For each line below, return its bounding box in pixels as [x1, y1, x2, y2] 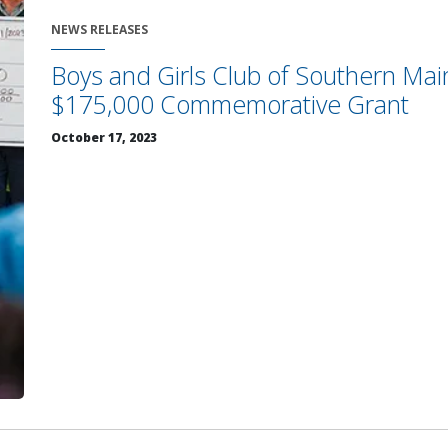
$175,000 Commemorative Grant [50, 86, 409, 121]
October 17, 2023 [50, 128, 157, 146]
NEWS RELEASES [50, 21, 148, 39]
